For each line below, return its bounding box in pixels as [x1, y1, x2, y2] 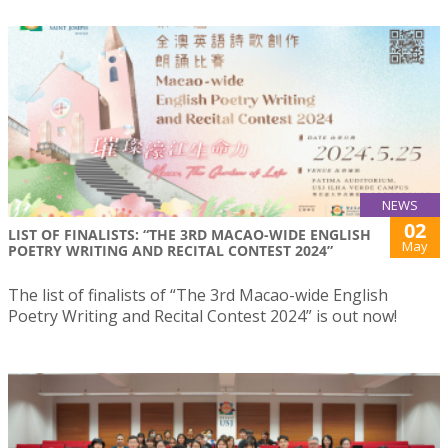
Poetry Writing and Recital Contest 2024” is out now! [8, 304, 397, 327]
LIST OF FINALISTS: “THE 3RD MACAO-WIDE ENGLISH [8, 224, 371, 244]
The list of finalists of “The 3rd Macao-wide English [8, 283, 388, 306]
